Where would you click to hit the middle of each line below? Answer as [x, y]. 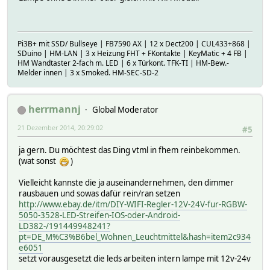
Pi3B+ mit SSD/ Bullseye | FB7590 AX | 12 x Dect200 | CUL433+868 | [134, 44]
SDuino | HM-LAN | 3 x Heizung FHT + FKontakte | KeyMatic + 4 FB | [133, 54]
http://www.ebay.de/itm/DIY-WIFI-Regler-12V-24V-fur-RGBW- [133, 205]
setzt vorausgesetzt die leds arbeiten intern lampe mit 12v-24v [135, 259]
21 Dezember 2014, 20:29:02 [60, 128]
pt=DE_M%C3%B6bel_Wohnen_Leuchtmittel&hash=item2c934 [135, 237]
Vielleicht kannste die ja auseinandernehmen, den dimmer [126, 183]
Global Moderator [125, 110]
